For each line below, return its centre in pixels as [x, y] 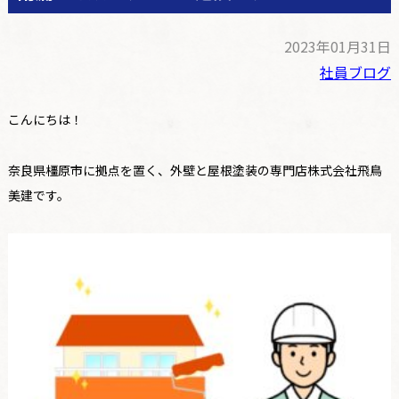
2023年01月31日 [338, 46]
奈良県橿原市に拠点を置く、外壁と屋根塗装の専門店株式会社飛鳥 [195, 170]
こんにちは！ [45, 119]
